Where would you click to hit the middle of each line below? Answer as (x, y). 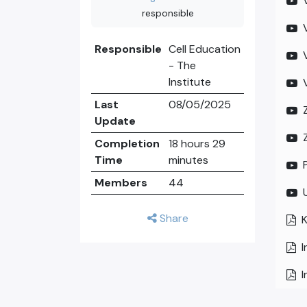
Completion (127, 144)
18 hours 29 (197, 144)
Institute (189, 82)
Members (121, 183)
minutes (188, 160)
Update (115, 121)
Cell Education (204, 49)
